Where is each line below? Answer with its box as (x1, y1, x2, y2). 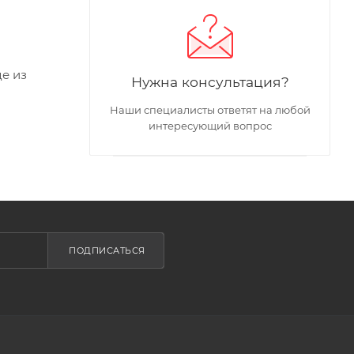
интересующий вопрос (148, 119, 272, 133)
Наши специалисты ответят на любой (109, 104, 311, 117)
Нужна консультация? (130, 73, 289, 91)
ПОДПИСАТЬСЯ (69, 245, 145, 256)
